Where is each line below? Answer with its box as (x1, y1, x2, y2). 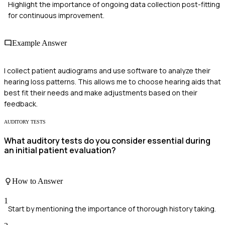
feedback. (4, 99, 38, 109)
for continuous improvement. (8, 10, 104, 20)
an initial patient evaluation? (4, 145, 116, 156)
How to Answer (12, 177, 63, 186)
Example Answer (12, 38, 67, 47)
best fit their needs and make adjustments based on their (4, 88, 197, 98)
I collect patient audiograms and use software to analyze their (4, 66, 210, 76)
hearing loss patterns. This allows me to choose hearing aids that (4, 77, 221, 87)
